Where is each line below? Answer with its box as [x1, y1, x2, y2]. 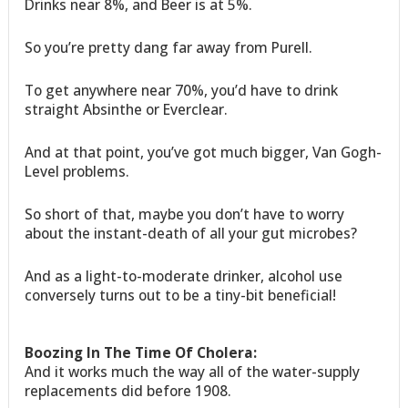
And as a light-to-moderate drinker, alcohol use [25, 265, 343, 286]
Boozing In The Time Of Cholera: [25, 342, 258, 362]
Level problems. [25, 160, 130, 181]
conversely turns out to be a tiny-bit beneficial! [25, 284, 337, 305]
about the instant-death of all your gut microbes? [25, 222, 358, 243]
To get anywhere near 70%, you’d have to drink [25, 79, 339, 100]
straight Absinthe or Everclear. [25, 98, 229, 119]
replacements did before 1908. [25, 380, 232, 401]
